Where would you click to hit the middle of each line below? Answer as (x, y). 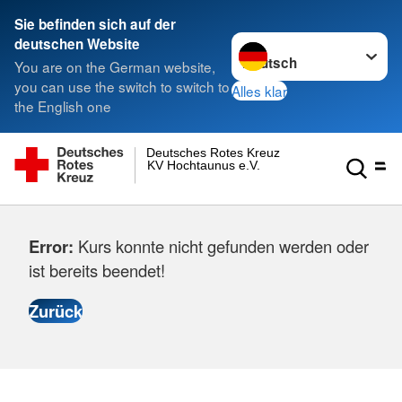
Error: (51, 246)
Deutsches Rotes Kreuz (214, 153)
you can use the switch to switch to (122, 87)
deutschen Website (77, 44)
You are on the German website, (115, 67)
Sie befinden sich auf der (95, 24)
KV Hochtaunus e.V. (203, 165)
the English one (63, 106)
